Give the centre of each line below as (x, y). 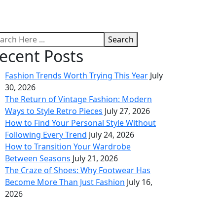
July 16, (140, 182)
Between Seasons (38, 159)
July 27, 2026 (127, 111)
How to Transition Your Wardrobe (68, 147)
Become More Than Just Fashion (65, 182)
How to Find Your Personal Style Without (80, 123)
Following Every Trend (46, 135)
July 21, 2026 (95, 159)
